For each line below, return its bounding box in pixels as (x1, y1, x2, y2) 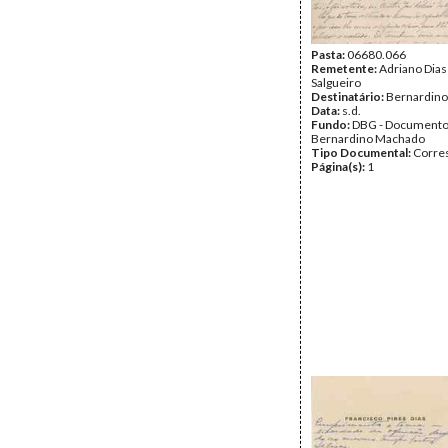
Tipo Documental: (311, 145, 413, 160)
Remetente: (311, 61, 379, 76)
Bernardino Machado (311, 131, 425, 146)
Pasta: (311, 47, 347, 62)
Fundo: (311, 117, 352, 132)
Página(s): (311, 159, 367, 174)
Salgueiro (311, 75, 361, 90)
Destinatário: (311, 89, 386, 104)
